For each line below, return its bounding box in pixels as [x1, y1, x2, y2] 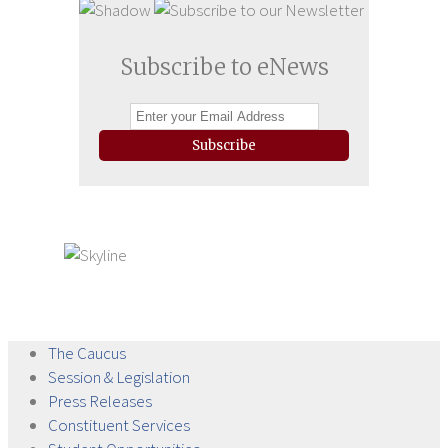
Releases [89, 390, 152, 412]
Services [132, 414, 190, 436]
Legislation [116, 366, 190, 388]
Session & [48, 366, 116, 388]
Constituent [48, 414, 132, 436]
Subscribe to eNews [119, 53, 329, 81]
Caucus [77, 342, 126, 364]
